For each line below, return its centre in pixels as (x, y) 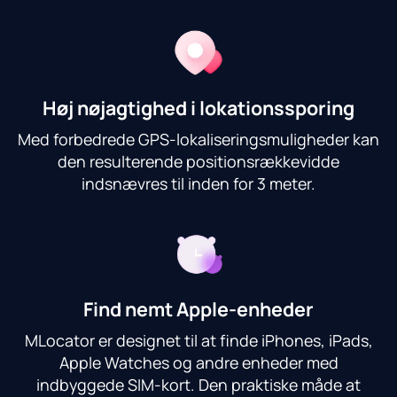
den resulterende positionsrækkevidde (198, 162)
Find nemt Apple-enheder (198, 308)
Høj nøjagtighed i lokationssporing (198, 107)
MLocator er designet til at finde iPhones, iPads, (198, 341)
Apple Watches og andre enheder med (198, 363)
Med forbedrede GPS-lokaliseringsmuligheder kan (198, 140)
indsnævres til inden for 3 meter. (198, 184)
